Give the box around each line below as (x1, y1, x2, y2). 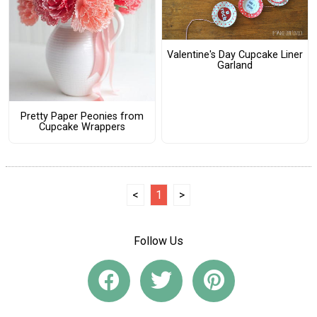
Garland (217, 59, 253, 71)
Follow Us (134, 234, 183, 248)
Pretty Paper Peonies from (20, 110, 144, 123)
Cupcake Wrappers (38, 121, 125, 134)
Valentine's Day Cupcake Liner (166, 48, 303, 61)
